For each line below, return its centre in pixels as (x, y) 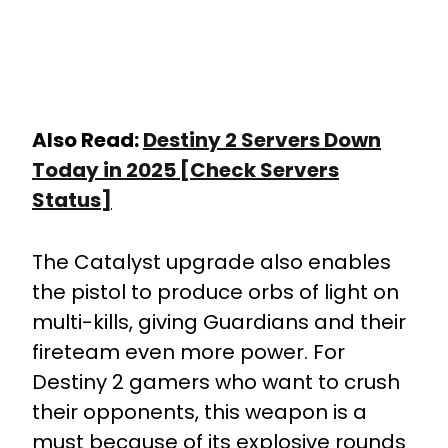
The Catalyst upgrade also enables (211, 262)
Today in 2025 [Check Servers (185, 170)
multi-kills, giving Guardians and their (219, 322)
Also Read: (87, 140)
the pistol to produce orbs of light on (215, 292)
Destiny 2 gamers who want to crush (216, 382)
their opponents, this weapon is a (199, 412)
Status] (72, 200)
